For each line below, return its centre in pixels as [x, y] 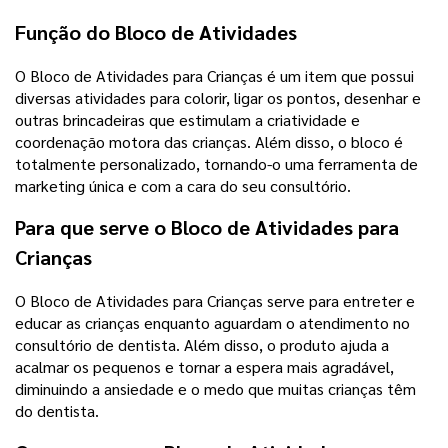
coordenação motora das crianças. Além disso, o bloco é [209, 141]
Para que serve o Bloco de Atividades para [207, 226]
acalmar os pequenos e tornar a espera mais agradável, [204, 366]
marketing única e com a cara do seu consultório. [183, 185]
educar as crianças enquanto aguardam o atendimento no [212, 322]
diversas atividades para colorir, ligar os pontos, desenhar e [218, 97]
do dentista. [57, 410]
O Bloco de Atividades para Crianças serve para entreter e [215, 300]
